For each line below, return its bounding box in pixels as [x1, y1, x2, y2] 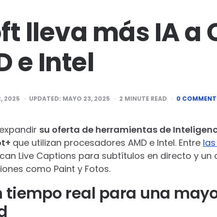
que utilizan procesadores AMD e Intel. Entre [12, 137, 203, 149]
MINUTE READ [123, 94, 167, 103]
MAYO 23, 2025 [62, 94, 110, 103]
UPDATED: [29, 94, 62, 103]
